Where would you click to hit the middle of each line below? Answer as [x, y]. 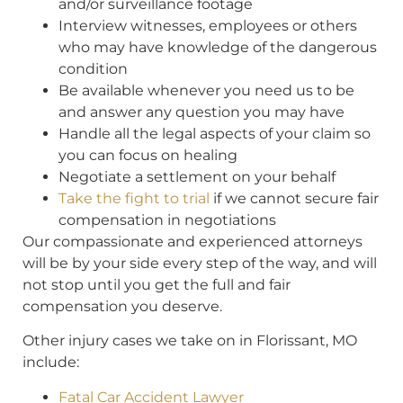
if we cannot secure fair [294, 198]
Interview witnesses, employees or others [208, 25]
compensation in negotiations [167, 219]
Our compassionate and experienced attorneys [193, 241]
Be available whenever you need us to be [206, 90]
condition [93, 68]
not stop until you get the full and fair [157, 284]
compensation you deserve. [122, 306]
